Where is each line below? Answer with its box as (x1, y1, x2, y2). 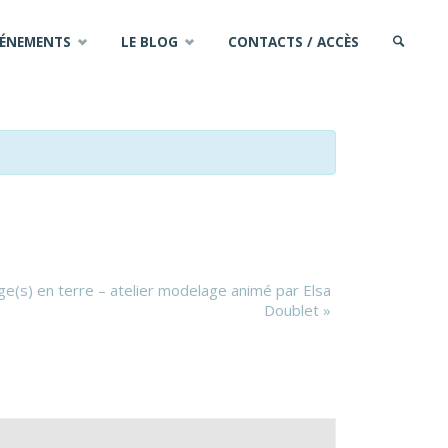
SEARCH (385, 117, 438, 135)
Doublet (264, 300, 323, 320)
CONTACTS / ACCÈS (227, 33, 359, 51)
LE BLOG (120, 33, 178, 51)
